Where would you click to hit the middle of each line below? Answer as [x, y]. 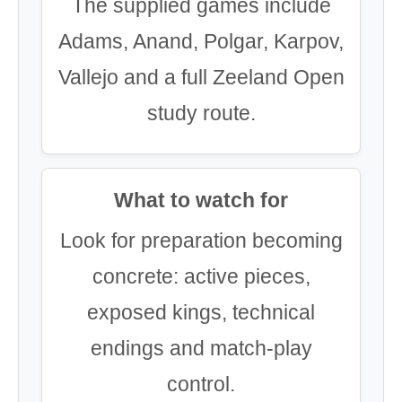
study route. [201, 113]
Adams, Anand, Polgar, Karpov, [201, 41]
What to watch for [201, 200]
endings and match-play [201, 348]
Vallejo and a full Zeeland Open [201, 77]
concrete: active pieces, [201, 276]
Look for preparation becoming [201, 240]
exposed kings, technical [201, 312]
